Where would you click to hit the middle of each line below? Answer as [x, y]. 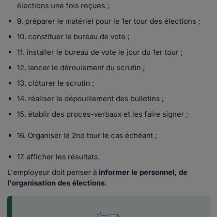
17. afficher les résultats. [58, 157]
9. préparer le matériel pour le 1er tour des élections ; [109, 21]
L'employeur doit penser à [52, 172]
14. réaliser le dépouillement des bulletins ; [91, 99]
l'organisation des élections [56, 183]
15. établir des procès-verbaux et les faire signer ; [103, 114]
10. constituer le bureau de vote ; [73, 37]
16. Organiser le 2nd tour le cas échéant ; [87, 136]
